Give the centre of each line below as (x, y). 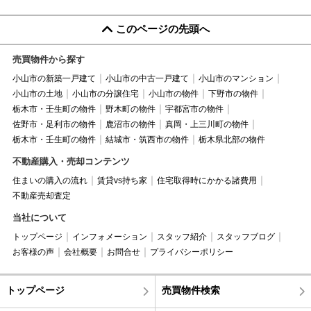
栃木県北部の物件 (232, 140)
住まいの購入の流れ (50, 181)
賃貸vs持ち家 (122, 181)
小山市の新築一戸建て (54, 79)
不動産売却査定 (41, 196)
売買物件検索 (191, 291)
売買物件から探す (48, 60)
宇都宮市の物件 (194, 109)
